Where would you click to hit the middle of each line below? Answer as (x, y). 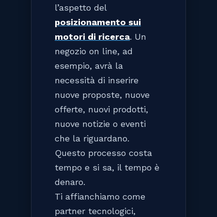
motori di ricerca (92, 36)
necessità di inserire (97, 80)
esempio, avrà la (89, 65)
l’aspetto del (81, 7)
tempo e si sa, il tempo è (107, 167)
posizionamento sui (98, 22)
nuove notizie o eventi (100, 124)
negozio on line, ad (94, 51)
